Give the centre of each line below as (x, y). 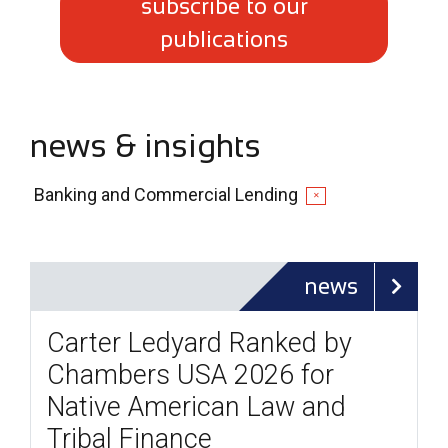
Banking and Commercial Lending (166, 195)
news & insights (145, 146)
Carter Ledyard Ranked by (199, 343)
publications (224, 40)
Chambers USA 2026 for (190, 375)
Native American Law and (196, 407)
